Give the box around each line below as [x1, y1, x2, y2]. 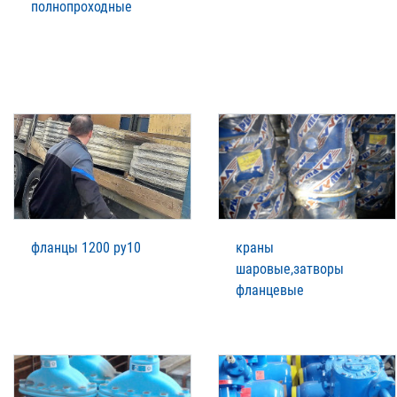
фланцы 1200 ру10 [31, 238, 141, 256]
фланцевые [236, 281, 304, 299]
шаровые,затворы [236, 260, 344, 277]
